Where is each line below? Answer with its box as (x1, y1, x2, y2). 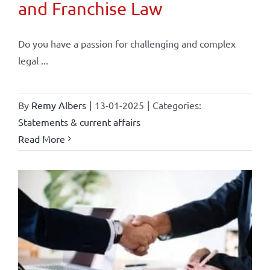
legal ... (17, 54, 48, 66)
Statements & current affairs (17, 115, 140, 128)
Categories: (152, 98, 201, 111)
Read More (17, 132, 65, 145)
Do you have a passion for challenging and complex (17, 37, 236, 49)
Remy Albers (31, 98, 86, 111)
